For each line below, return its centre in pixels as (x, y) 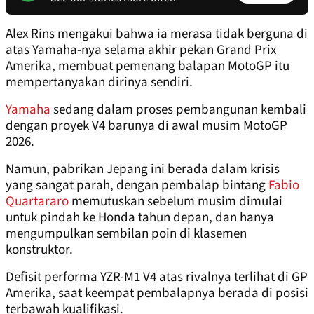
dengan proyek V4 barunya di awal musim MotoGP (146, 126)
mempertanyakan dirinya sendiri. (99, 83)
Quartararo (37, 202)
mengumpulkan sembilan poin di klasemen (126, 234)
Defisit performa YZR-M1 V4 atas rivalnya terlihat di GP (157, 278)
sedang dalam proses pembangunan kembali (178, 110)
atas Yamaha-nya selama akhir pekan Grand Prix (141, 50)
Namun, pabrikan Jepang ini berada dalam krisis (143, 170)
